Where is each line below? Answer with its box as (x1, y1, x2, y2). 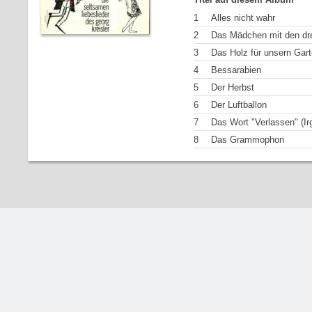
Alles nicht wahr (211, 13, 275, 23)
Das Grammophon (211, 134, 284, 145)
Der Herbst (211, 82, 254, 93)
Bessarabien (211, 65, 261, 75)
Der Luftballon (211, 100, 267, 110)
